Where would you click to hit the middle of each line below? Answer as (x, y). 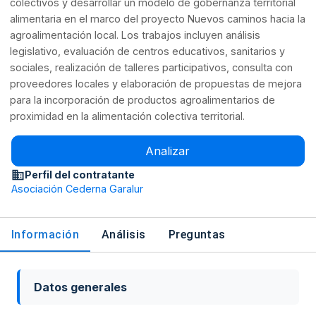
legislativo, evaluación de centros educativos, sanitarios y (148, 51)
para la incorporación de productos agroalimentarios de (143, 100)
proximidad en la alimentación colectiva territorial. (128, 116)
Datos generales (80, 287)
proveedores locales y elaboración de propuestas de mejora (156, 84)
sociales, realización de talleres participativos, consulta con (152, 68)
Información (45, 235)
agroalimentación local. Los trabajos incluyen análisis (135, 35)
